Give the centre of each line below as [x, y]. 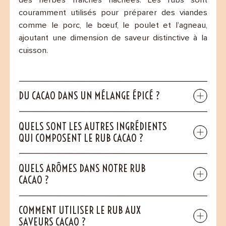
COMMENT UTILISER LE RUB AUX [80, 210]
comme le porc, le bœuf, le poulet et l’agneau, [113, 26]
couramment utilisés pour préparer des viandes [113, 13]
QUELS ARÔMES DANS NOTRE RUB [82, 168]
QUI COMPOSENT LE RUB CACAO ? [81, 138]
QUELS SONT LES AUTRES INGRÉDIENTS [93, 126]
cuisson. [34, 51]
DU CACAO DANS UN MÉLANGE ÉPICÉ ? [90, 96]
